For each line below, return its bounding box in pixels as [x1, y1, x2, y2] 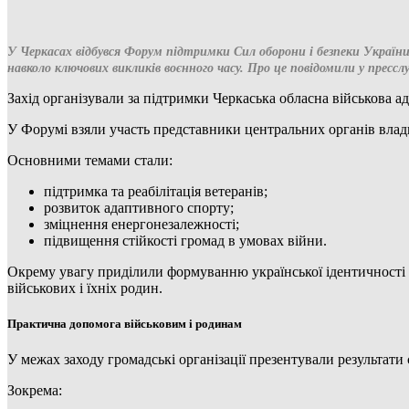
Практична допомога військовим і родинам [7, 316, 242, 330]
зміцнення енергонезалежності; [44, 215, 239, 232]
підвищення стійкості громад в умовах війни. [44, 232, 327, 248]
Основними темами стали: [7, 152, 173, 168]
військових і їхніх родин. [7, 279, 163, 296]
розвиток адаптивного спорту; [44, 199, 234, 215]
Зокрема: [7, 383, 62, 399]
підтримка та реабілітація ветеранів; [44, 183, 267, 199]
